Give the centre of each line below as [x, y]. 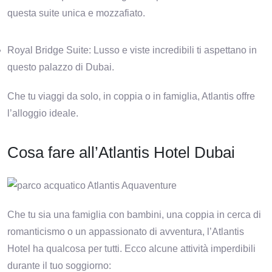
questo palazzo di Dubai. [61, 67]
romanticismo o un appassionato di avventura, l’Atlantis [126, 231]
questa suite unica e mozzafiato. [76, 13]
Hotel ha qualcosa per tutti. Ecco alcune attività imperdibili [131, 248]
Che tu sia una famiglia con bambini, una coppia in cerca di [134, 214]
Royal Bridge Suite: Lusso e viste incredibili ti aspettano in [132, 50]
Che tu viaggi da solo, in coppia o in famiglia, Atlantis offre [131, 97]
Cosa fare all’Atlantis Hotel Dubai [125, 153]
